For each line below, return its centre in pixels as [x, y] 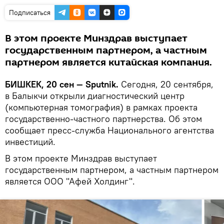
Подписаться [30, 12]
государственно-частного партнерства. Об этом [103, 118]
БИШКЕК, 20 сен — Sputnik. [63, 84]
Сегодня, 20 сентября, [167, 84]
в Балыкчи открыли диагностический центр [95, 95]
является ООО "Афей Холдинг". [70, 181]
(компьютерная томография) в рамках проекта [101, 107]
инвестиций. [30, 141]
